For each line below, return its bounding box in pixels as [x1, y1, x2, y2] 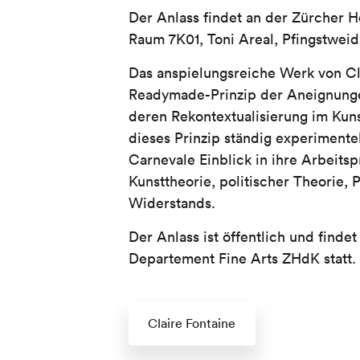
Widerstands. [129, 194, 215, 212]
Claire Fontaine [148, 315, 236, 331]
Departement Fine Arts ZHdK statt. [129, 249, 356, 268]
